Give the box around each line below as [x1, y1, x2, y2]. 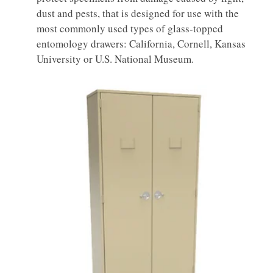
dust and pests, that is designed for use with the [37, 6, 239, 21]
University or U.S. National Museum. [37, 52, 194, 66]
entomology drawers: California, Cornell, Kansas [37, 37, 246, 51]
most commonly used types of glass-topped [37, 21, 223, 36]
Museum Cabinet [103, 204, 170, 214]
